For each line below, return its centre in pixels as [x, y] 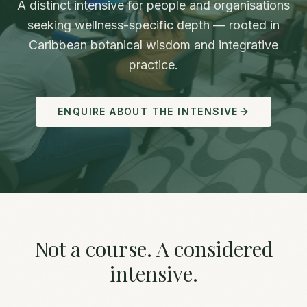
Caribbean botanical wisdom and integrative [153, 45]
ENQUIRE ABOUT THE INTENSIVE [148, 111]
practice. [153, 65]
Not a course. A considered [153, 249]
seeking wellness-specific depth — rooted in [153, 25]
